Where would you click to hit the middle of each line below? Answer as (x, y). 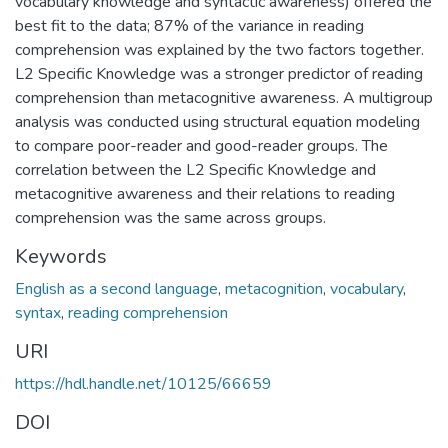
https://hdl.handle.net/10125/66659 (143, 384)
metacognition (274, 289)
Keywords (61, 257)
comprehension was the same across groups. (170, 218)
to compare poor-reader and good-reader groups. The (201, 146)
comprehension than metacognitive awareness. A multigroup (224, 98)
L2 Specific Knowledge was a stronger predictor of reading (219, 74)
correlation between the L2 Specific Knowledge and (195, 170)
